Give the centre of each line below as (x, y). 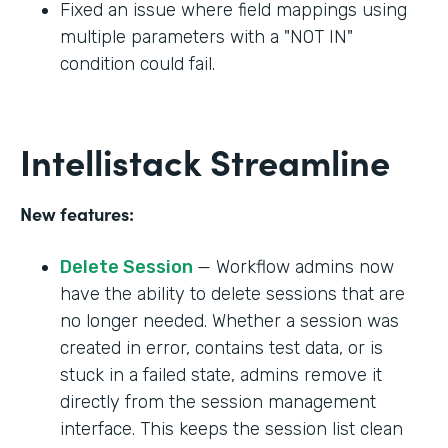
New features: (77, 213)
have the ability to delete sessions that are (232, 293)
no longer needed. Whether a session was (229, 320)
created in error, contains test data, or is (221, 347)
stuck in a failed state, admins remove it (221, 374)
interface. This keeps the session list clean (231, 428)
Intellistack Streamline (205, 160)
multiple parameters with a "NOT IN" (206, 36)
